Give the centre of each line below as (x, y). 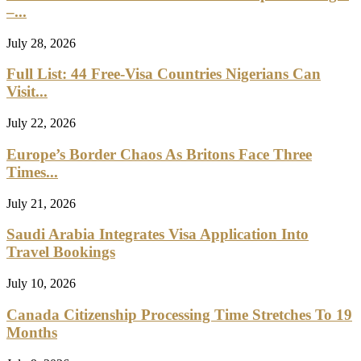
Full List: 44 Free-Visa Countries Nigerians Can (164, 74)
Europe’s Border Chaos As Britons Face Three (159, 154)
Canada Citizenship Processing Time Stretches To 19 (179, 314)
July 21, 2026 (41, 203)
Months (32, 332)
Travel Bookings (61, 252)
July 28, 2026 (41, 43)
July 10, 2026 (41, 284)
